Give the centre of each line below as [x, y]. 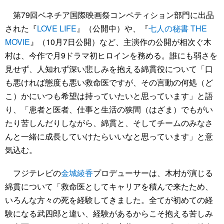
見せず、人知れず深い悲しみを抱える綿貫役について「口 [109, 68]
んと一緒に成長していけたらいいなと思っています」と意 [109, 136]
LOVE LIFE [57, 28]
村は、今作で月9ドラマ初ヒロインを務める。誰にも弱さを [111, 55]
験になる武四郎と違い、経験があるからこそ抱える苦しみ [109, 213]
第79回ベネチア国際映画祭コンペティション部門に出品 [109, 14]
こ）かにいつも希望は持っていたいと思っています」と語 [109, 95]
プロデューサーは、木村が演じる [153, 173]
